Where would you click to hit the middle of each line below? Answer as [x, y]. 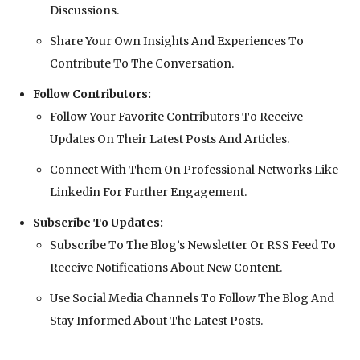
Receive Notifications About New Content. [166, 268]
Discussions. [84, 11]
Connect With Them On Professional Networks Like [194, 170]
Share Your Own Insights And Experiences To [177, 41]
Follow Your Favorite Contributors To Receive [176, 117]
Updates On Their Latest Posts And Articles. [170, 139]
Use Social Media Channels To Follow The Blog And [192, 299]
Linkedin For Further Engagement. [148, 192]
